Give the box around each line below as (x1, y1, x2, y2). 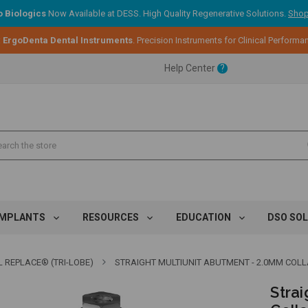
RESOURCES (82, 212, 141, 223)
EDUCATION (175, 212, 233, 223)
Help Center (164, 63, 217, 74)
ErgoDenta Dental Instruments (2, 35, 133, 45)
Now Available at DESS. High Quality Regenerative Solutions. (46, 8, 288, 19)
